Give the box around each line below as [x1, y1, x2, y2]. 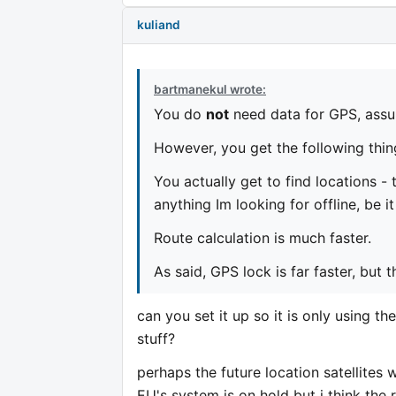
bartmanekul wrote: [154, 81, 266, 96]
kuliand [137, 18, 180, 33]
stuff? [137, 330, 175, 348]
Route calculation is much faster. [154, 229, 371, 247]
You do [154, 105, 206, 124]
